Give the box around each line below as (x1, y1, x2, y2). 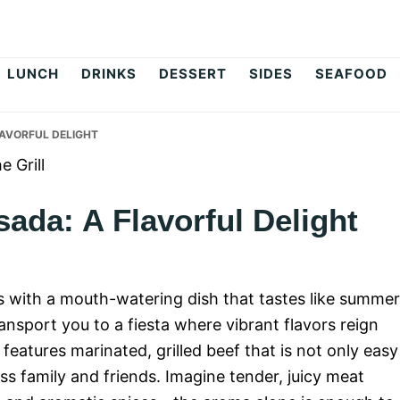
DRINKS (81, 65, 137, 82)
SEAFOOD (315, 65, 387, 82)
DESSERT (159, 65, 227, 82)
